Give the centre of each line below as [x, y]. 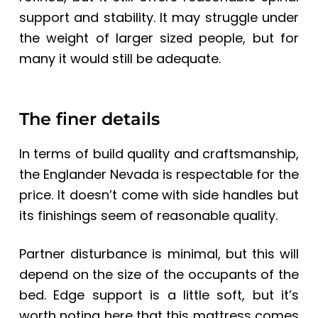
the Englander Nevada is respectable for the [159, 174]
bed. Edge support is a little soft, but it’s [159, 295]
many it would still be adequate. [120, 58]
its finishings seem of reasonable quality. [148, 215]
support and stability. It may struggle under [159, 17]
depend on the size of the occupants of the [159, 274]
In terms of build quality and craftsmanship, [159, 153]
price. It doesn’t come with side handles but [159, 194]
